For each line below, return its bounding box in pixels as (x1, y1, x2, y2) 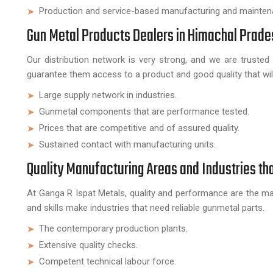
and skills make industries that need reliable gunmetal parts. (27, 202, 264, 213)
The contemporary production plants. (39, 223, 188, 234)
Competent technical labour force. (39, 256, 176, 267)
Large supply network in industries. (39, 90, 177, 101)
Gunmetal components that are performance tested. (39, 106, 249, 117)
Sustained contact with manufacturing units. (39, 139, 216, 150)
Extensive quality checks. (39, 239, 138, 250)
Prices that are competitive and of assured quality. (39, 122, 239, 133)
